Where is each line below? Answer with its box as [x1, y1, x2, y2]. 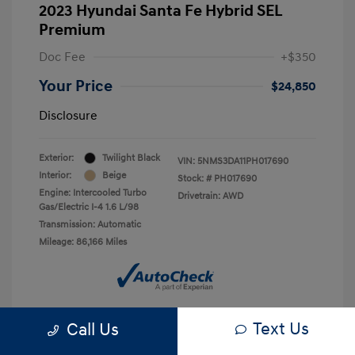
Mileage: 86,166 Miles [39, 235, 127, 248]
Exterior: [39, 151, 74, 164]
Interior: [39, 169, 71, 181]
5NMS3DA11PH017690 [197, 155, 288, 167]
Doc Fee [39, 48, 86, 65]
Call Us [66, 319, 119, 341]
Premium [39, 20, 105, 40]
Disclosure [39, 107, 97, 124]
